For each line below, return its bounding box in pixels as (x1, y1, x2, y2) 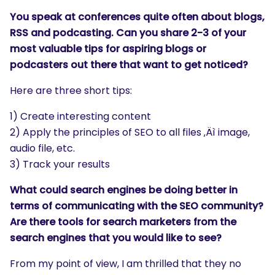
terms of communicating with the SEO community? (10, 199, 263, 213)
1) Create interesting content (10, 109, 151, 123)
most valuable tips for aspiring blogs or (10, 42, 206, 56)
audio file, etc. (10, 141, 75, 155)
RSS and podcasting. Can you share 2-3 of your (10, 26, 246, 40)
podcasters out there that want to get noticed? (10, 58, 248, 72)
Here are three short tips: (10, 83, 132, 98)
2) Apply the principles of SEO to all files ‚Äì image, (10, 125, 250, 139)
